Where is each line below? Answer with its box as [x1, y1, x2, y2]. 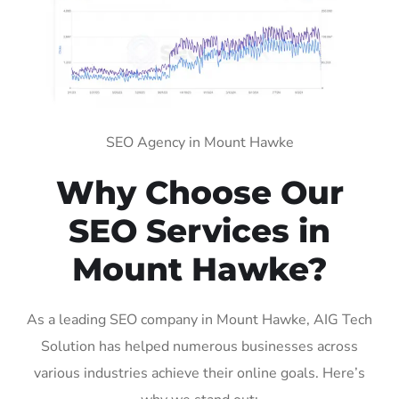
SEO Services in [69, 210, 330, 250]
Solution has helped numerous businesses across [41, 336, 358, 356]
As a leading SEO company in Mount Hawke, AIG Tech [27, 309, 372, 330]
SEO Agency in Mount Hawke [105, 132, 294, 152]
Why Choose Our [55, 172, 344, 212]
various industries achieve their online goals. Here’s [34, 362, 365, 383]
